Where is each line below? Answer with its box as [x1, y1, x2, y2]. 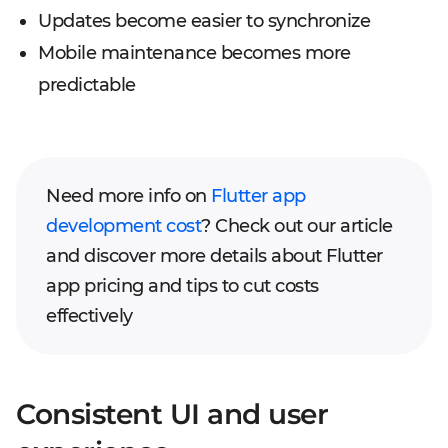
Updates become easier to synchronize [38, 10, 370, 32]
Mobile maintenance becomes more [38, 42, 351, 64]
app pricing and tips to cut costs [46, 275, 319, 297]
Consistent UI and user [16, 397, 328, 431]
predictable [38, 74, 136, 96]
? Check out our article [201, 215, 393, 237]
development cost [46, 215, 201, 237]
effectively [46, 305, 133, 327]
